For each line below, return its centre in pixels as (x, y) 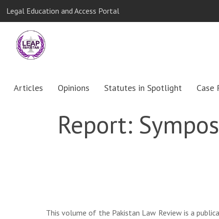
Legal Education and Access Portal (63, 11)
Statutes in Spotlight (143, 88)
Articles (29, 88)
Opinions (74, 88)
